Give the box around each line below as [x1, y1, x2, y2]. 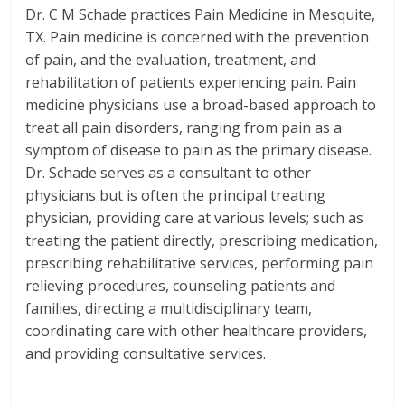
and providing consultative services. [25, 344, 267, 363]
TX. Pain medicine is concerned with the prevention [25, 27, 370, 47]
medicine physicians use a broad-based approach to [25, 95, 377, 115]
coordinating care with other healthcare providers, [25, 321, 368, 341]
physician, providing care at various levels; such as [25, 208, 364, 228]
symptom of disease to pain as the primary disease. [25, 140, 372, 160]
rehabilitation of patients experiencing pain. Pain [25, 72, 357, 92]
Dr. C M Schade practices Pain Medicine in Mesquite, [25, 5, 376, 24]
